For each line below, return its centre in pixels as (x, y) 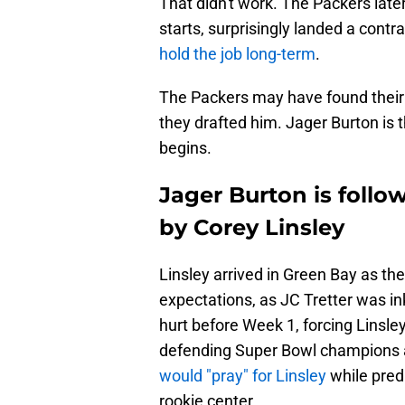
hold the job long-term (237, 54)
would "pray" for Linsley (243, 376)
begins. (185, 148)
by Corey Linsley (252, 228)
